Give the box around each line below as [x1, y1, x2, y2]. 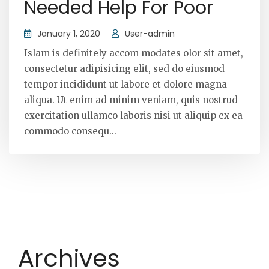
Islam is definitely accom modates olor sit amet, [24, 47, 243, 59]
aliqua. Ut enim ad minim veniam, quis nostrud [24, 94, 238, 106]
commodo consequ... [24, 125, 116, 138]
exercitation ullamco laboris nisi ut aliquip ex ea [24, 110, 243, 122]
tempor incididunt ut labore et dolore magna [24, 79, 227, 91]
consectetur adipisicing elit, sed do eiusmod [24, 63, 225, 75]
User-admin [125, 28, 175, 40]
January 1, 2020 [37, 28, 100, 40]
